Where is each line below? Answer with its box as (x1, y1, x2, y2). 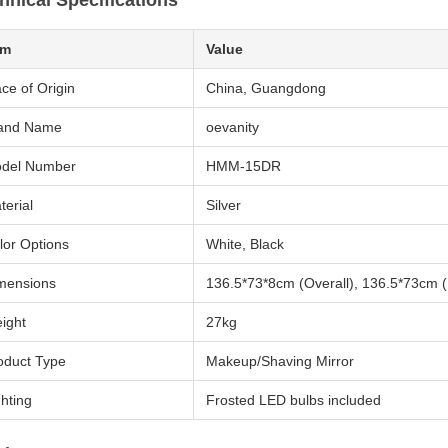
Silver (206, 197, 241, 213)
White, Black (206, 236, 284, 252)
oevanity (206, 119, 259, 135)
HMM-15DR (206, 158, 281, 174)
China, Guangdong (206, 80, 326, 96)
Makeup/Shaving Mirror (206, 353, 354, 369)
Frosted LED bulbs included (206, 392, 381, 408)
